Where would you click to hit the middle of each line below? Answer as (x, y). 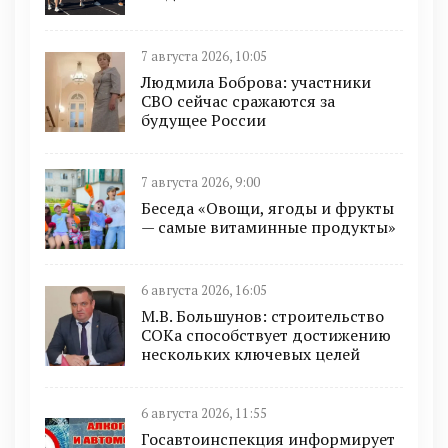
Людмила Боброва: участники (256, 81)
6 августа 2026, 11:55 (204, 413)
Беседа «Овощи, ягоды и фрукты (267, 208)
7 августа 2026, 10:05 (204, 56)
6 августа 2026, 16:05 (204, 290)
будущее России (203, 119)
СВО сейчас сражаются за (238, 100)
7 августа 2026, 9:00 (200, 183)
